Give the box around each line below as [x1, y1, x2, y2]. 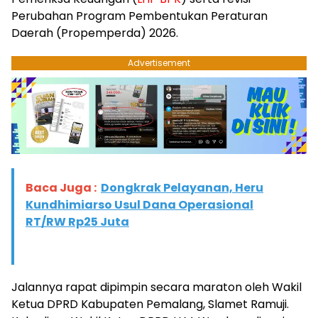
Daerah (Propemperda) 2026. [11, 25, 178, 42]
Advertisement [128, 57, 190, 70]
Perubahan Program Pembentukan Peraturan [11, 8, 268, 25]
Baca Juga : [26, 179, 97, 196]
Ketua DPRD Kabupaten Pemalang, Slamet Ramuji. [11, 295, 289, 312]
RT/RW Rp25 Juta [26, 213, 129, 230]
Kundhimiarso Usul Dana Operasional [26, 196, 253, 213]
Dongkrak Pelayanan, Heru [101, 179, 263, 196]
